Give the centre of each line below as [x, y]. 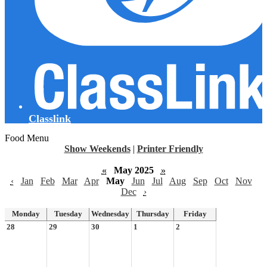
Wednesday [110, 214]
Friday [195, 214]
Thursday [153, 214]
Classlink [50, 117]
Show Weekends [97, 148]
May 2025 [133, 170]
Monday [26, 214]
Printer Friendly [170, 148]
